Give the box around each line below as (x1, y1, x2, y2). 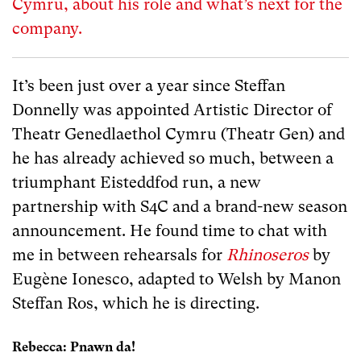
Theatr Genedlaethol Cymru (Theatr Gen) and (12, 124, 345, 143)
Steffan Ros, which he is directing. (12, 293, 259, 313)
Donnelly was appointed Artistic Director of (12, 100, 332, 119)
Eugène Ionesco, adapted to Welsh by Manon (12, 269, 341, 288)
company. (12, 19, 82, 38)
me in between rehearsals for (12, 245, 226, 264)
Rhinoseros (226, 245, 309, 264)
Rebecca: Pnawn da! (12, 338, 135, 355)
